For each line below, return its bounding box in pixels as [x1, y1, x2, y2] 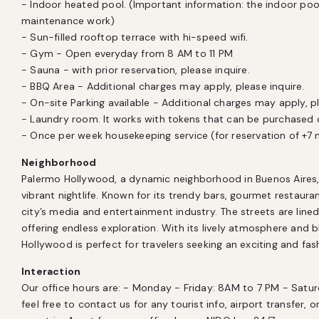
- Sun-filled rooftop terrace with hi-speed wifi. [21, 31, 249, 43]
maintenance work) [21, 14, 115, 27]
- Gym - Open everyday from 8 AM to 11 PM [21, 47, 233, 60]
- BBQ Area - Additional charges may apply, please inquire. [21, 80, 305, 93]
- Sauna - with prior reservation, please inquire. [21, 63, 250, 76]
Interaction [21, 265, 81, 278]
